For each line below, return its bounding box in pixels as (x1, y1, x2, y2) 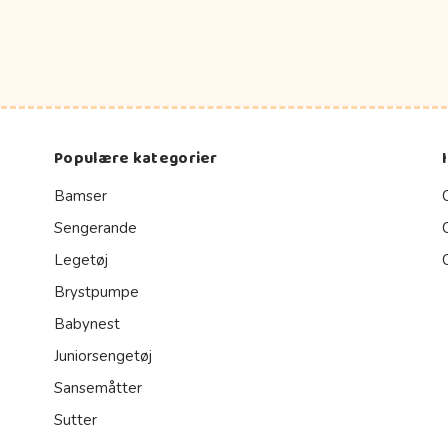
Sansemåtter (54, 377, 142, 398)
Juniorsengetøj (54, 345, 152, 366)
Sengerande (54, 217, 137, 238)
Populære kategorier (54, 145, 218, 171)
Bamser (54, 185, 107, 206)
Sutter (54, 409, 97, 430)
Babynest (54, 313, 120, 334)
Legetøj (54, 249, 108, 270)
